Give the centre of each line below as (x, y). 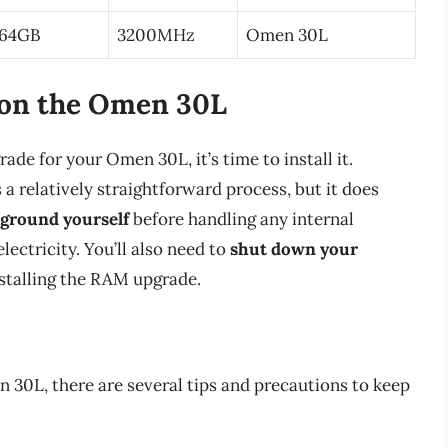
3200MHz (156, 35)
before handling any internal (241, 218)
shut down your (294, 248)
